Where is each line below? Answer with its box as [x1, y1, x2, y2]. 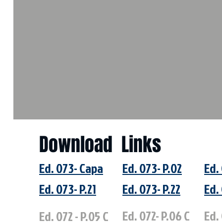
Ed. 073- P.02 [122, 159, 182, 177]
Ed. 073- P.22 [122, 180, 180, 198]
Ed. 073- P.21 [39, 180, 96, 198]
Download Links [39, 131, 161, 159]
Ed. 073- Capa [39, 159, 103, 177]
